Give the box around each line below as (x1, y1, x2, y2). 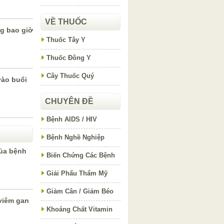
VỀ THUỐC (45, 17, 87, 26)
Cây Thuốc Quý (46, 72, 94, 79)
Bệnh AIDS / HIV (46, 115, 97, 123)
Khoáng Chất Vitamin (46, 205, 112, 213)
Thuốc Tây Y (46, 36, 85, 43)
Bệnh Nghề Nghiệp (46, 133, 104, 141)
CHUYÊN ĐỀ (45, 97, 93, 105)
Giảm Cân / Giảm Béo (46, 187, 113, 195)
